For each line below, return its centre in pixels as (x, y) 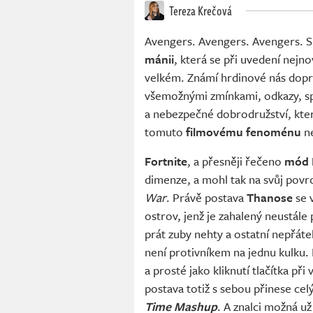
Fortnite (166, 161)
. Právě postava (206, 198)
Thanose (270, 198)
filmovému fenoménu (243, 132)
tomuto (165, 132)
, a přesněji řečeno (236, 161)
